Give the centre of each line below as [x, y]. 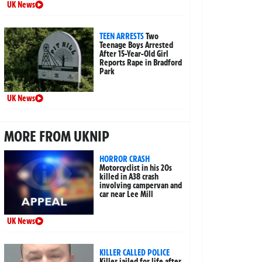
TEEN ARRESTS [122, 37]
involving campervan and [141, 186]
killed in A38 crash [129, 177]
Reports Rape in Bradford [141, 63]
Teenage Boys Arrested [137, 45]
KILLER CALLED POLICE [135, 253]
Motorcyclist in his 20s [136, 168]
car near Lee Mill [127, 194]
